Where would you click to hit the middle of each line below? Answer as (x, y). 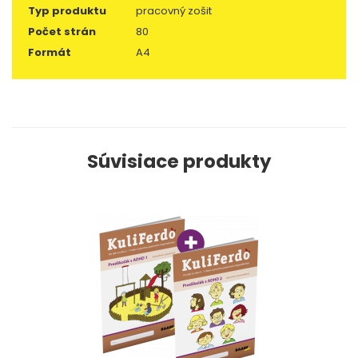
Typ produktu (67, 11)
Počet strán (62, 32)
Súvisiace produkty (179, 161)
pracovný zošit (174, 11)
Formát (50, 52)
